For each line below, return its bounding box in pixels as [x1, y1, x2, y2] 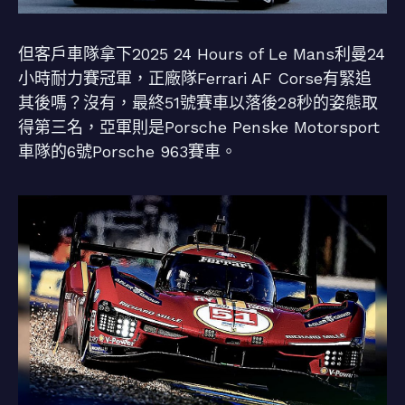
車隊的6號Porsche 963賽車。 [18, 142, 237, 162]
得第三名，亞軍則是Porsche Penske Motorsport [18, 118, 380, 137]
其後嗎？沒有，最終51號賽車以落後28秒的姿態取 [18, 93, 378, 113]
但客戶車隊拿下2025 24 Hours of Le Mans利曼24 [18, 44, 385, 64]
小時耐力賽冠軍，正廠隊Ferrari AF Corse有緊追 [18, 69, 372, 89]
